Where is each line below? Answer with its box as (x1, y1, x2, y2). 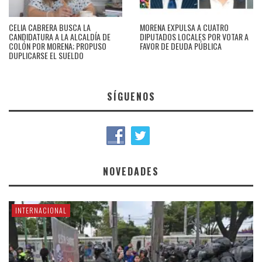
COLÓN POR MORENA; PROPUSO (9, 40, 106, 53)
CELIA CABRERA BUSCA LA (9, 21, 91, 34)
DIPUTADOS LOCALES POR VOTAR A (140, 30, 249, 43)
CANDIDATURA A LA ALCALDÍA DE (9, 30, 111, 43)
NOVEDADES (103, 164, 159, 179)
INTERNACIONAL (15, 205, 67, 216)
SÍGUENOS (106, 89, 156, 104)
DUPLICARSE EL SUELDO (9, 49, 84, 62)
